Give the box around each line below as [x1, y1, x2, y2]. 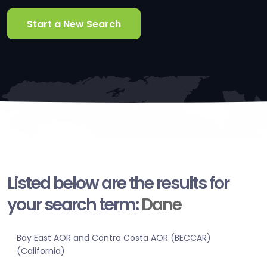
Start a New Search [27, 17, 121, 31]
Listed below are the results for [7, 172, 229, 195]
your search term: [7, 193, 141, 217]
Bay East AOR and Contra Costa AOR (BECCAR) [17, 232, 211, 244]
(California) [17, 245, 65, 257]
